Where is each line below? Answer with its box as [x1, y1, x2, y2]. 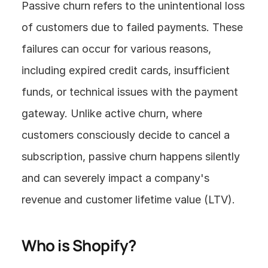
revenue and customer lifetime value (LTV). [22, 193, 235, 206]
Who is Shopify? [22, 234, 136, 256]
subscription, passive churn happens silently [22, 150, 240, 163]
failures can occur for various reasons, [22, 42, 211, 55]
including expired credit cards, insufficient [22, 64, 230, 77]
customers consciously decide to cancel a [22, 129, 230, 141]
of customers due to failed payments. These [22, 21, 243, 33]
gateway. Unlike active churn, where [22, 107, 202, 120]
